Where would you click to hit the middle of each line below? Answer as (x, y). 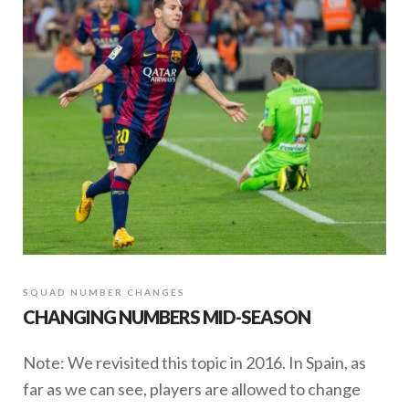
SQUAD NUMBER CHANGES (104, 292)
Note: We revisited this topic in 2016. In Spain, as (194, 362)
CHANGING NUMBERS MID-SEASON (167, 316)
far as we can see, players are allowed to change (192, 388)
